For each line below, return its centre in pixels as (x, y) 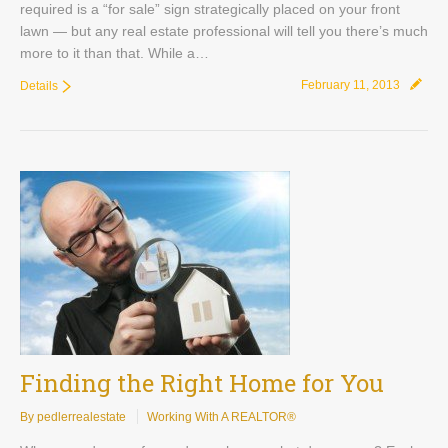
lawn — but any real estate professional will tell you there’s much (224, 31)
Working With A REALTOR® (221, 417)
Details (39, 86)
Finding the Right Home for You (202, 383)
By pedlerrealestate (73, 417)
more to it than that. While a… (114, 53)
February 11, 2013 (350, 85)
